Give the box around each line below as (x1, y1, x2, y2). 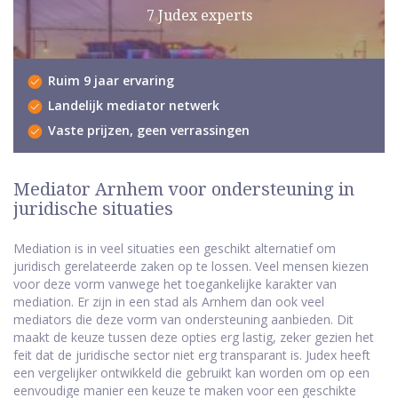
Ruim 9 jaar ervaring (48, 72, 174, 90)
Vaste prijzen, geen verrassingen (48, 122, 250, 139)
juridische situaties (13, 198, 173, 220)
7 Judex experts (146, 6, 252, 24)
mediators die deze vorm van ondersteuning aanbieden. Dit (13, 311, 354, 329)
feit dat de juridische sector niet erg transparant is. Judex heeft (13, 346, 370, 364)
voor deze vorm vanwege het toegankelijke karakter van (13, 275, 337, 293)
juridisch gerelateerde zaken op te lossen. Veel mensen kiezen (13, 258, 369, 275)
